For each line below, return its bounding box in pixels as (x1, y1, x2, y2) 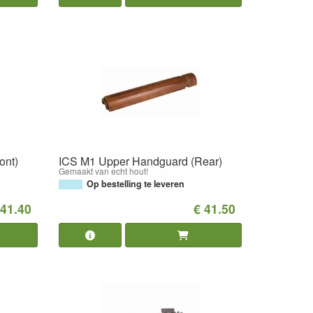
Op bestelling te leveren (86, 177, 184, 190)
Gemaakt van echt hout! (58, 164, 148, 177)
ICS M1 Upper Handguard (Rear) (58, 152, 222, 169)
